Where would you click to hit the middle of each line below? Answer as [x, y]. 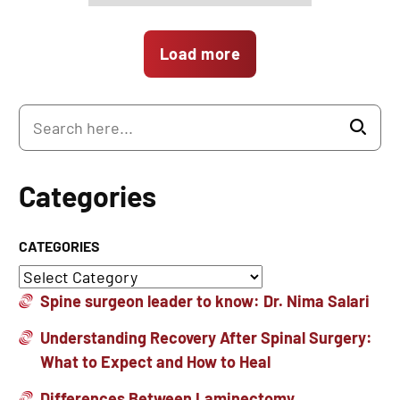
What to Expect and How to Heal [155, 362]
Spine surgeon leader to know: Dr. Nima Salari [205, 301]
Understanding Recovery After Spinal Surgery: [206, 337]
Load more [200, 54]
